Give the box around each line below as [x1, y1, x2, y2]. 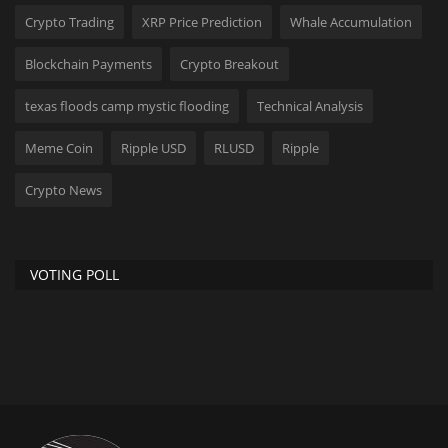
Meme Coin [25, 139, 93, 158]
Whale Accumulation [290, 13, 412, 32]
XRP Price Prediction [142, 13, 262, 32]
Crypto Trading [25, 13, 114, 32]
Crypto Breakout [180, 55, 279, 74]
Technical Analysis [257, 97, 363, 116]
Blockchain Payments [25, 55, 152, 74]
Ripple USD [121, 139, 186, 158]
